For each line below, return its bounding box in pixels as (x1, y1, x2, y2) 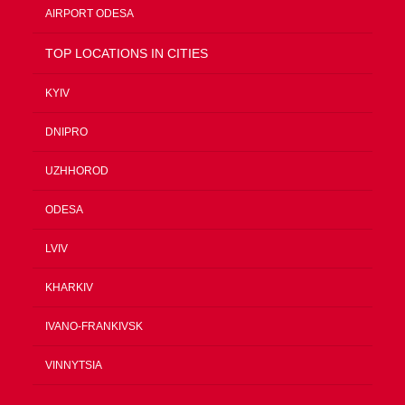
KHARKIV (45, 281, 93, 294)
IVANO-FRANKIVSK (45, 320, 143, 333)
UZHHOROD (45, 165, 108, 177)
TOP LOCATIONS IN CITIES (45, 46, 208, 61)
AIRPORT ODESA (45, 7, 134, 20)
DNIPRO (45, 126, 88, 138)
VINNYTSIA (45, 359, 102, 372)
